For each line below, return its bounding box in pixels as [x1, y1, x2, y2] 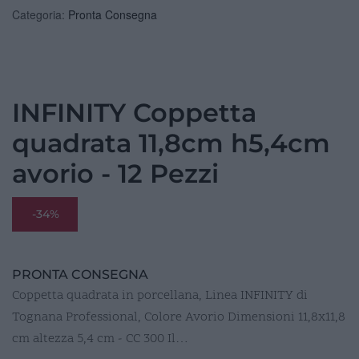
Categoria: [12, 6, 68, 22]
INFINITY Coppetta [12, 96, 256, 128]
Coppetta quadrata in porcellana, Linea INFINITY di [12, 286, 308, 305]
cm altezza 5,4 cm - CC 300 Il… [12, 329, 188, 348]
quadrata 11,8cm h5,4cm [12, 127, 330, 159]
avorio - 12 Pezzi [12, 157, 219, 189]
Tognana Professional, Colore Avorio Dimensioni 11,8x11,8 [12, 308, 345, 326]
